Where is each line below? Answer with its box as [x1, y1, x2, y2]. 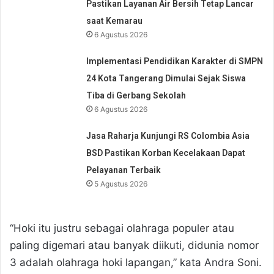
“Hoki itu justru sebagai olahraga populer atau [10, 221, 234, 234]
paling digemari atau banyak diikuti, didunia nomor [10, 239, 259, 251]
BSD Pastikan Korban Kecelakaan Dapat [86, 147, 246, 158]
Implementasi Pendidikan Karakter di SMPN [86, 56, 264, 66]
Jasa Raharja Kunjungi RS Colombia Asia [86, 130, 250, 141]
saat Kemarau [86, 15, 143, 26]
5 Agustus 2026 [94, 179, 148, 188]
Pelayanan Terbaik [86, 165, 161, 175]
